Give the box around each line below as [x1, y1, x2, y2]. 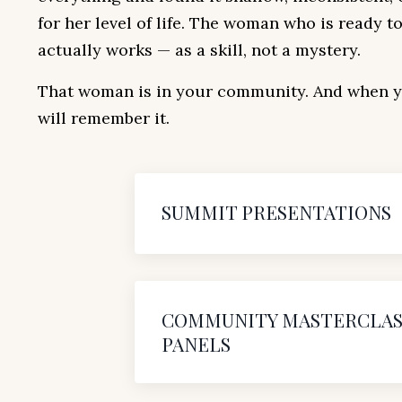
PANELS [161, 330, 231, 356]
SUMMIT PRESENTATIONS [161, 198, 391, 224]
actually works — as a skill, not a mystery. [38, 39, 361, 60]
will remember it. [38, 107, 170, 128]
